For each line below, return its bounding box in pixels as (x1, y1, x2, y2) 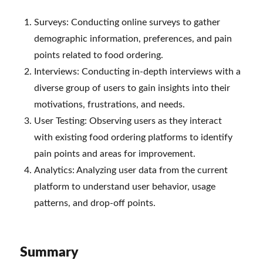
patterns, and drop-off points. (34, 198, 156, 208)
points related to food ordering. (34, 50, 164, 60)
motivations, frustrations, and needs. (34, 99, 186, 109)
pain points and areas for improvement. (34, 149, 196, 159)
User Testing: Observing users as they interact (34, 116, 222, 126)
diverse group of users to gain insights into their (34, 83, 231, 93)
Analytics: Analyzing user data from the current (34, 165, 228, 175)
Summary (20, 245, 79, 259)
